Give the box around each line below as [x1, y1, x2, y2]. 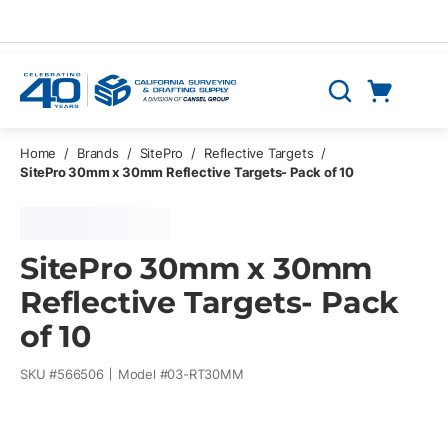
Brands [77, 145, 119, 161]
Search [324, 91, 376, 111]
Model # [117, 365, 168, 382]
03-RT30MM [167, 365, 244, 382]
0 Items [403, 106, 415, 124]
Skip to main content [25, 18, 165, 36]
